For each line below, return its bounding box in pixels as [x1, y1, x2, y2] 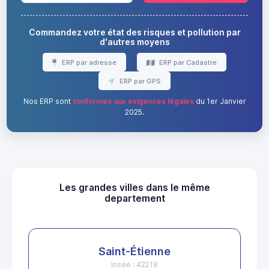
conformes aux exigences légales [72, 97, 194, 106]
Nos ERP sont [23, 97, 73, 106]
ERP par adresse [59, 58, 116, 67]
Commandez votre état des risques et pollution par [28, 27, 241, 38]
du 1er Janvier [193, 97, 246, 106]
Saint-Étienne [98, 245, 171, 258]
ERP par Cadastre [157, 58, 217, 67]
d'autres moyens [99, 37, 170, 47]
